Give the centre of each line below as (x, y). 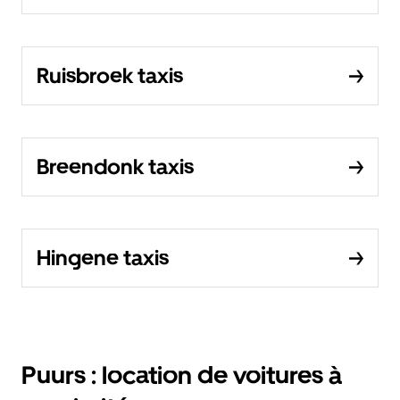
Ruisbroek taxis (110, 75)
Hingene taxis (103, 258)
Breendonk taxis (115, 167)
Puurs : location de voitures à (182, 375)
